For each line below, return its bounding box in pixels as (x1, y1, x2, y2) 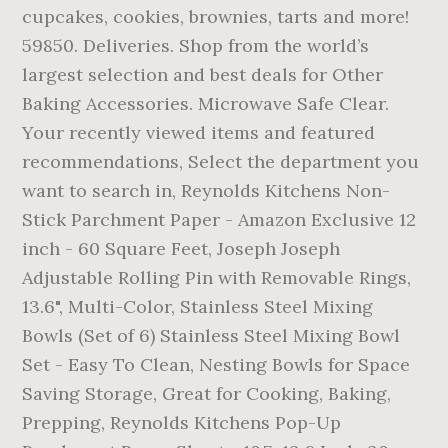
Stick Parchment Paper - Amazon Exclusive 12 (22, 208, 417, 231)
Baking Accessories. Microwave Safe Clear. (22, 92, 390, 115)
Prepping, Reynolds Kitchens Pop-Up (22, 411, 342, 434)
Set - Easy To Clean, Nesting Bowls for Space (22, 353, 411, 376)
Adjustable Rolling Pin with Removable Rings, (22, 266, 412, 289)
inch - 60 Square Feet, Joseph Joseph (22, 237, 341, 260)
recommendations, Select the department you (22, 150, 420, 173)
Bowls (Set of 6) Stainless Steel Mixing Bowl (22, 324, 401, 347)
